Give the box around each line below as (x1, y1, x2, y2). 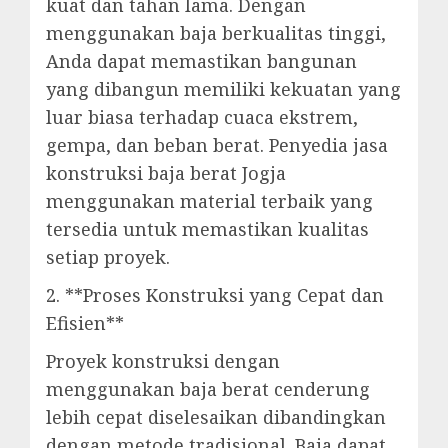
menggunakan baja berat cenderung (46, 377, 370, 401)
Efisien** (46, 311, 124, 335)
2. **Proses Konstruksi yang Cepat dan (46, 283, 384, 307)
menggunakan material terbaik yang (46, 189, 373, 213)
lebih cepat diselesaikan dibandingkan (46, 405, 386, 429)
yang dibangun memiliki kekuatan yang (46, 77, 401, 101)
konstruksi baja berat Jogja (46, 161, 286, 185)
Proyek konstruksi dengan (46, 349, 280, 373)
